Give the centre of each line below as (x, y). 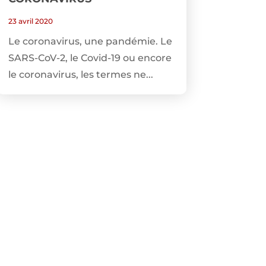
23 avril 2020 (30, 21)
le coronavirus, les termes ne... (80, 75)
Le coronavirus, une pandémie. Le (90, 42)
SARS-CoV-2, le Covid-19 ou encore (90, 58)
